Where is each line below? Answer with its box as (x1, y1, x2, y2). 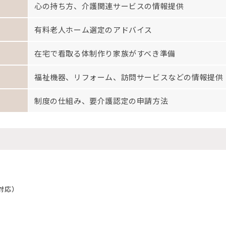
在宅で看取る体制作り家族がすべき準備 (34, 47, 176, 59)
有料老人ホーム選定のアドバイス (34, 24, 152, 35)
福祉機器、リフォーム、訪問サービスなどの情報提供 (34, 71, 223, 82)
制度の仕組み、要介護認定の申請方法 (34, 95, 168, 106)
